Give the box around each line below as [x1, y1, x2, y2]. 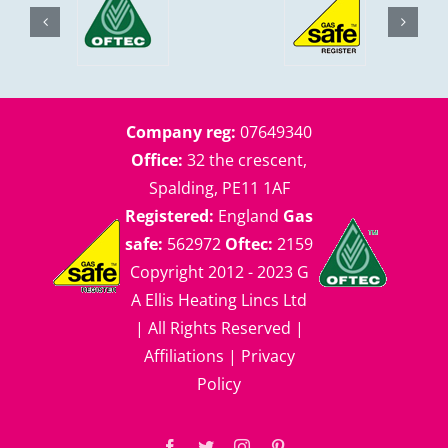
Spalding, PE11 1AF [148, 177, 290, 200]
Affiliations [143, 345, 224, 368]
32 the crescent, [183, 149, 307, 172]
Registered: [125, 205, 214, 228]
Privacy [240, 345, 295, 368]
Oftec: [225, 233, 273, 256]
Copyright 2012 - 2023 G [129, 261, 309, 284]
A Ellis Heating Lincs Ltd [131, 289, 307, 312]
